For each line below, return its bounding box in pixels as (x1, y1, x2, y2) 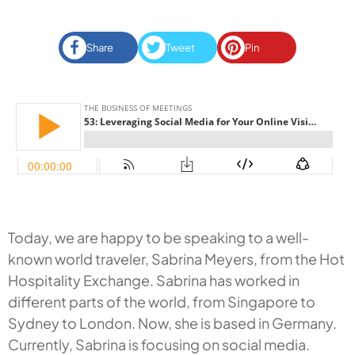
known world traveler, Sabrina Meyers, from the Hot (8, 250, 345, 269)
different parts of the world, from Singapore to (8, 292, 315, 311)
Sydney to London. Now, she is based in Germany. (8, 314, 337, 333)
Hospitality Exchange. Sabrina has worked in (8, 271, 300, 290)
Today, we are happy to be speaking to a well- (8, 228, 309, 247)
